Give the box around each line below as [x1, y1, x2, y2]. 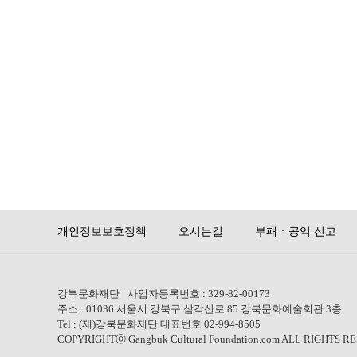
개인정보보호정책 [57, 226, 147, 237]
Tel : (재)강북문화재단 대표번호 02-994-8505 [57, 318, 261, 330]
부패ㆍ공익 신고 [255, 226, 336, 237]
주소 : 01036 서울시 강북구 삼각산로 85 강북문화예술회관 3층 [57, 303, 342, 315]
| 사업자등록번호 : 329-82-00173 [123, 288, 270, 300]
